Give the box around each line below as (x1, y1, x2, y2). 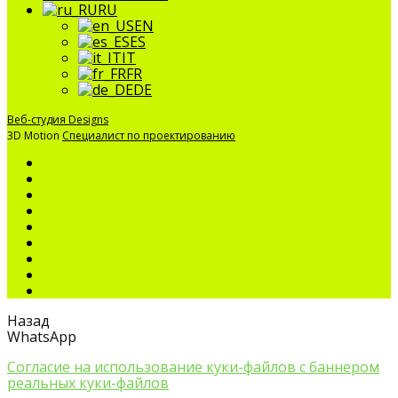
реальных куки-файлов (7, 372, 169, 393)
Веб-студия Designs (7, 111, 108, 127)
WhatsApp (7, 326, 76, 346)
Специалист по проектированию (62, 127, 235, 143)
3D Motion (7, 127, 62, 143)
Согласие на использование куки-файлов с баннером (7, 356, 379, 377)
